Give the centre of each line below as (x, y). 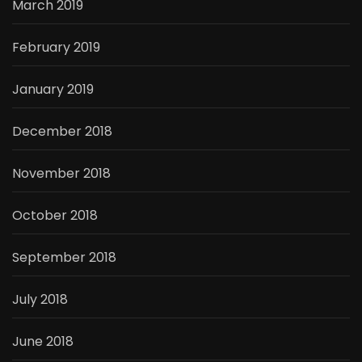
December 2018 (62, 132)
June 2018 (43, 342)
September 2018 (64, 258)
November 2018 (61, 174)
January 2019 (53, 90)
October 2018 (55, 216)
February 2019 (56, 48)
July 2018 (40, 300)
